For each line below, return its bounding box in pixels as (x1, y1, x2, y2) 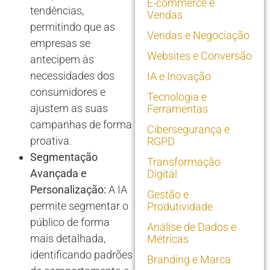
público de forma (30, 215, 110, 228)
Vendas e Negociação (147, 29, 250, 42)
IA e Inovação (147, 70, 211, 83)
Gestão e (147, 188, 189, 201)
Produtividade (147, 200, 213, 213)
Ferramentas (147, 102, 208, 116)
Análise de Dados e (147, 221, 236, 234)
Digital (147, 168, 177, 181)
